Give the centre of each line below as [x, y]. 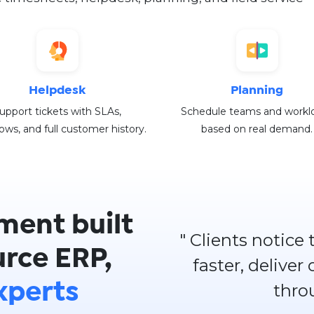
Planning [257, 90]
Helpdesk [57, 90]
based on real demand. [257, 129]
